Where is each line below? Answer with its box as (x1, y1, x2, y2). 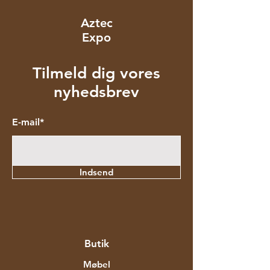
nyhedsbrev (54, 82, 139, 101)
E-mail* (12, 116, 44, 128)
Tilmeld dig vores (33, 63, 160, 83)
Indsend (80, 166, 113, 178)
